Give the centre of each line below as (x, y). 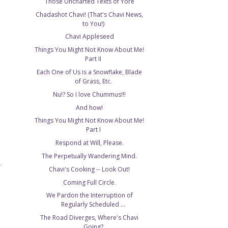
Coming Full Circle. (89, 182)
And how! (90, 107)
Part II (93, 59)
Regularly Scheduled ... (93, 205)
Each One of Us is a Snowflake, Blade (90, 72)
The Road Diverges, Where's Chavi (90, 218)
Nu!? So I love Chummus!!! (90, 94)
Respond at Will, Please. (89, 143)
